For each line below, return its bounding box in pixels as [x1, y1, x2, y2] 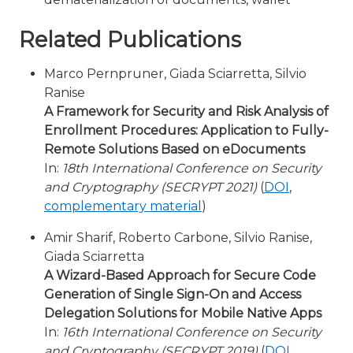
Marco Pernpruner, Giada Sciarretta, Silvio [44, 66, 307, 81]
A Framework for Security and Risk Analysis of [44, 104, 329, 119]
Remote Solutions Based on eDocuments [44, 142, 305, 157]
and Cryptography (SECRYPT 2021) [44, 180, 257, 195]
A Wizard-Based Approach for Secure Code [44, 268, 316, 283]
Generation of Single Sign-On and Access [44, 287, 301, 302]
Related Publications [19, 27, 241, 53]
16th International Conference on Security [62, 325, 321, 340]
